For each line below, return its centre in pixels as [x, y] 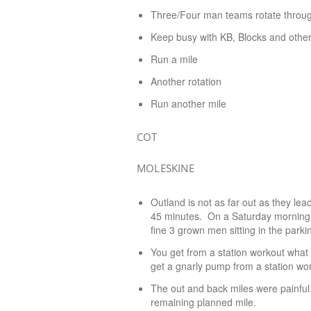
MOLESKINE [166, 168]
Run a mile [174, 59]
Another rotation [186, 81]
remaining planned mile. [203, 302]
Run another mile [188, 103]
